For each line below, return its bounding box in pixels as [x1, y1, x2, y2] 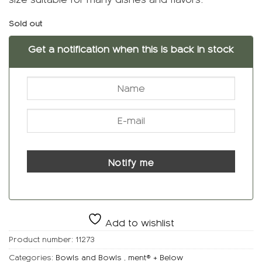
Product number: [9, 234, 75, 244]
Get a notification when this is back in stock [28, 43, 234, 56]
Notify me [108, 156, 154, 169]
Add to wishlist [102, 216, 174, 229]
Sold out [9, 18, 42, 29]
